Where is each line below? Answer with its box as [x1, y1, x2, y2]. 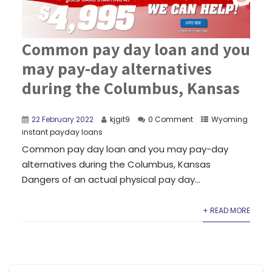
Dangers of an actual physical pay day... [21, 172, 200, 186]
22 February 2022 [31, 114, 93, 124]
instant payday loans [21, 126, 103, 137]
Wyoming [211, 114, 248, 124]
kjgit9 [109, 114, 130, 124]
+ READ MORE [203, 205, 251, 216]
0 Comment [148, 114, 193, 124]
